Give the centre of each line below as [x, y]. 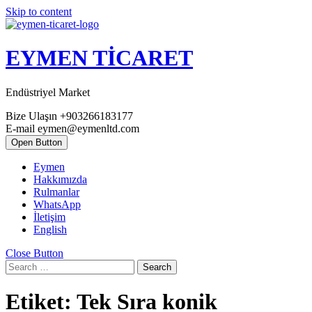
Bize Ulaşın [31, 116]
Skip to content [39, 11]
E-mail [20, 128]
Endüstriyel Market [48, 92]
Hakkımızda [60, 179]
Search [157, 267]
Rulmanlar [56, 192]
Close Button [34, 253]
